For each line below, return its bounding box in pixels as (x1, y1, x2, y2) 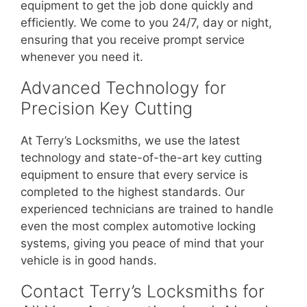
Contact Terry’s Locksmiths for (21, 281, 265, 302)
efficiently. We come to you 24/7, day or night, (21, 16, 272, 30)
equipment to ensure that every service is (21, 168, 248, 182)
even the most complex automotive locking (21, 219, 256, 234)
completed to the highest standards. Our (21, 185, 245, 199)
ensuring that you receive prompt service (21, 33, 245, 47)
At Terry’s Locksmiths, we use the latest (21, 134, 240, 148)
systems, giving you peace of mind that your (21, 236, 264, 251)
